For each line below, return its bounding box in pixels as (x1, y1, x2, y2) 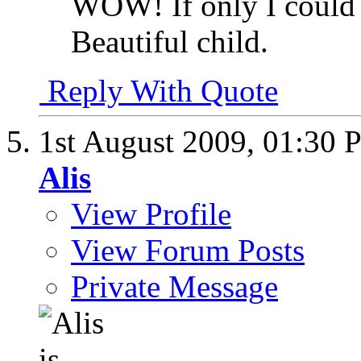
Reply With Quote (39, 73, 278, 108)
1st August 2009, (39, 123, 263, 159)
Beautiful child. (71, 23, 268, 59)
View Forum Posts (71, 232, 305, 268)
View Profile (71, 196, 231, 231)
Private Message (71, 268, 278, 304)
